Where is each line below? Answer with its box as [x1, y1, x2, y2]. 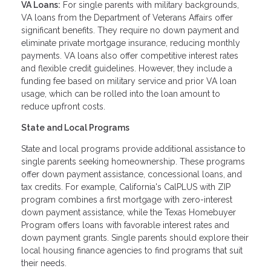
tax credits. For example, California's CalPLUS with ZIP [21, 182, 230, 192]
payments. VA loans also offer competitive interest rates [21, 51, 238, 61]
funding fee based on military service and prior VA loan [21, 76, 237, 87]
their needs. [21, 258, 67, 269]
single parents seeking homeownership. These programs [21, 157, 245, 167]
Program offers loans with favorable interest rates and [21, 220, 229, 230]
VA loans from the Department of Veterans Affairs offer [21, 13, 233, 23]
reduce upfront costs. [21, 102, 105, 112]
